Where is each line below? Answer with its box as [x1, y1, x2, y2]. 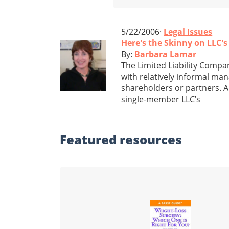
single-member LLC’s [121, 93, 201, 105]
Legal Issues [164, 26, 213, 37]
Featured [60, 130, 120, 148]
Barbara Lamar [134, 48, 197, 60]
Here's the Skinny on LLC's [121, 37, 228, 49]
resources [120, 130, 182, 148]
